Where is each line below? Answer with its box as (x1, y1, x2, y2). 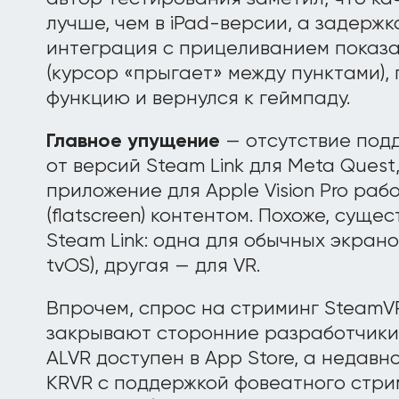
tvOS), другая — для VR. (46, 256, 260, 276)
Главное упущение (46, 132, 220, 151)
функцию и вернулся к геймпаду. (46, 89, 350, 109)
